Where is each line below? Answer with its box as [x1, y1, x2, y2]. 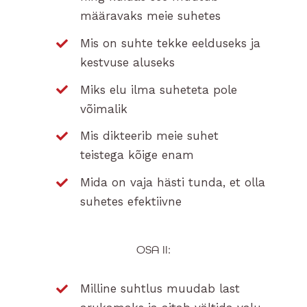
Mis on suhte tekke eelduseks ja [80, 36, 261, 50]
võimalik [80, 101, 128, 116]
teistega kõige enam [80, 148, 195, 162]
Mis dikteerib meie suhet [80, 129, 219, 143]
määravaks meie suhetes [80, 8, 221, 23]
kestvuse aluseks [80, 55, 175, 69]
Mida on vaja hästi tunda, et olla [80, 175, 266, 190]
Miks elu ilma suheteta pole [80, 82, 238, 97]
